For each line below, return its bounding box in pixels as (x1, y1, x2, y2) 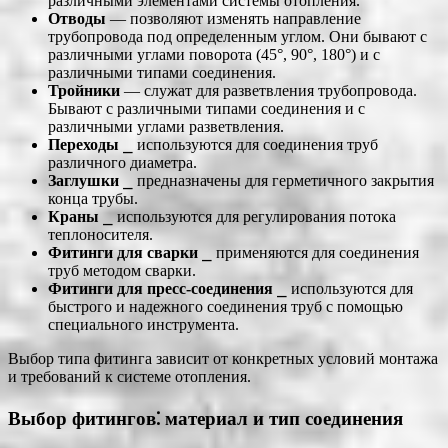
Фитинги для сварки (48, 244, 198, 262)
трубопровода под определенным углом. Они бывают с (48, 28, 427, 46)
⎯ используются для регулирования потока (99, 208, 396, 226)
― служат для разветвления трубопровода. (120, 82, 417, 100)
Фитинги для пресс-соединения (48, 280, 273, 298)
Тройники (48, 82, 120, 100)
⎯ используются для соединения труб (119, 136, 378, 154)
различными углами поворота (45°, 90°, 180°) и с (48, 46, 380, 64)
